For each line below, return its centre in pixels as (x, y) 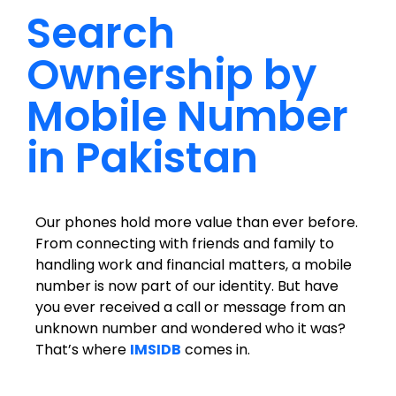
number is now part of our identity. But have (187, 286)
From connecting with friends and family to (185, 243)
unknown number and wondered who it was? (190, 328)
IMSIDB (156, 349)
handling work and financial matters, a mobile (194, 264)
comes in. (216, 349)
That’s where (83, 349)
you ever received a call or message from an (190, 307)
